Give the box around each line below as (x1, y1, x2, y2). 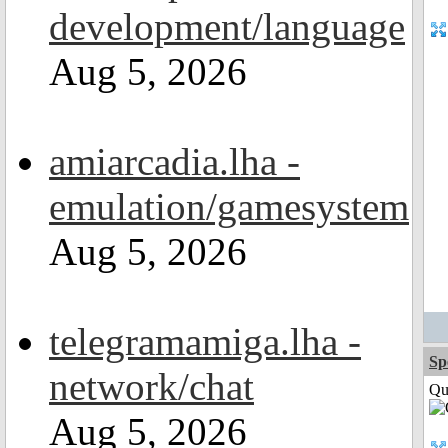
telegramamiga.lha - (49, 320, 361, 363)
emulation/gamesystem (49, 185, 409, 228)
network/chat (49, 365, 254, 408)
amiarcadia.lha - (49, 140, 300, 183)
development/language (49, 5, 405, 48)
